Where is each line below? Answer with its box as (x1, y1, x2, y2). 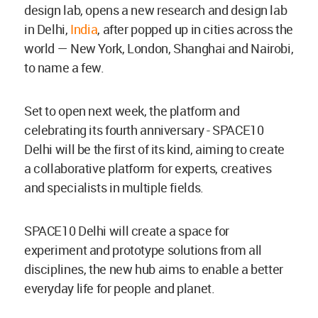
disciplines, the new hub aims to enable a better (24, 260, 283, 278)
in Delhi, (24, 20, 71, 38)
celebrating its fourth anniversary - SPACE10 (24, 121, 264, 138)
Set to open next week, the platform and (24, 102, 240, 119)
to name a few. (24, 58, 104, 76)
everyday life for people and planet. (24, 279, 215, 297)
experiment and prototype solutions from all (24, 241, 262, 258)
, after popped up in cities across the (97, 20, 293, 38)
